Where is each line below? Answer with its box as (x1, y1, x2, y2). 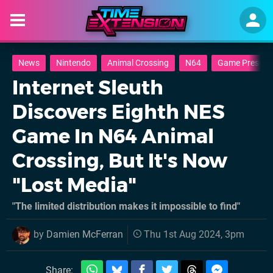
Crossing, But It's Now (12, 149, 227, 172)
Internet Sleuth (12, 76, 163, 99)
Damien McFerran (46, 229, 123, 240)
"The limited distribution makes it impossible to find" (12, 200, 240, 212)
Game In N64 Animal (12, 124, 214, 148)
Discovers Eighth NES (12, 100, 225, 124)
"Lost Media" (12, 173, 136, 197)
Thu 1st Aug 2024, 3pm (144, 229, 244, 241)
